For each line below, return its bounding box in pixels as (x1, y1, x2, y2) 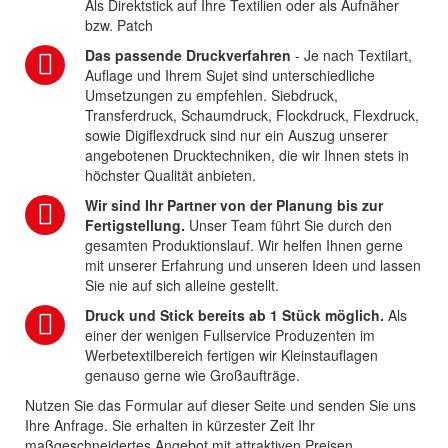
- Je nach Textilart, (291, 44, 412, 65)
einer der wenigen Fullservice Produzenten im (85, 324, 375, 345)
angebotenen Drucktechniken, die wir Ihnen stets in (85, 144, 409, 165)
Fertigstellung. (85, 214, 189, 235)
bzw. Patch (85, 14, 153, 35)
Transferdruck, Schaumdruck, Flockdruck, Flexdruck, (85, 104, 419, 125)
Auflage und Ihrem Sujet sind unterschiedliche (85, 64, 375, 85)
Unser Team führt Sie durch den (189, 214, 392, 235)
